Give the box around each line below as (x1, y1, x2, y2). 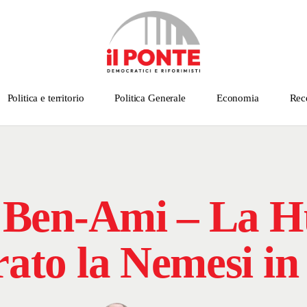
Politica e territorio (7, 93, 84, 104)
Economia (216, 93, 259, 104)
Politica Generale (114, 93, 186, 104)
